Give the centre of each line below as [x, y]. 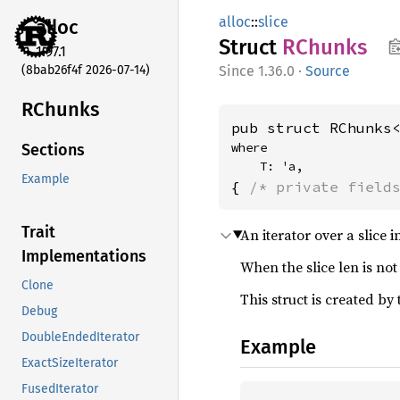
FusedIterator [60, 389]
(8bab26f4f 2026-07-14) [86, 70]
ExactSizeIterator [70, 363]
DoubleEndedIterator [80, 337]
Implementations [84, 257]
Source [328, 71]
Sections [53, 150]
